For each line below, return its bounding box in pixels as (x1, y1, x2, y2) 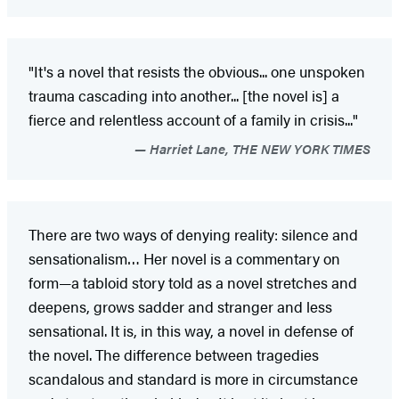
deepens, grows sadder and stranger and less (28, 295, 332, 317)
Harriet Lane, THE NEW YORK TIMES (146, 138, 370, 158)
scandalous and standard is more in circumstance (28, 367, 358, 389)
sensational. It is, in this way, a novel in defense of (28, 319, 354, 341)
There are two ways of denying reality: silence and (28, 223, 358, 245)
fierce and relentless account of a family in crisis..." (28, 108, 358, 130)
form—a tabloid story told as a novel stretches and (28, 271, 357, 293)
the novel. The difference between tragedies (28, 343, 319, 365)
